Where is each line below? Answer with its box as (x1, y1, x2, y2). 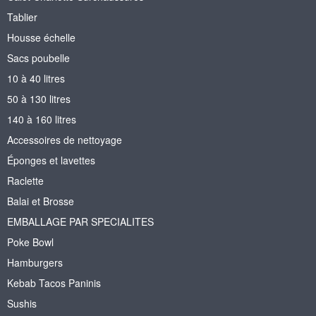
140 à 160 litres (7, 111, 76, 126)
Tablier (7, 9, 37, 24)
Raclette (7, 173, 44, 188)
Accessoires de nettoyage (7, 132, 122, 147)
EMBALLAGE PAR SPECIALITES (7, 214, 154, 229)
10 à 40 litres (7, 71, 65, 85)
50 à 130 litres (7, 91, 71, 106)
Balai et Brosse (7, 193, 74, 208)
